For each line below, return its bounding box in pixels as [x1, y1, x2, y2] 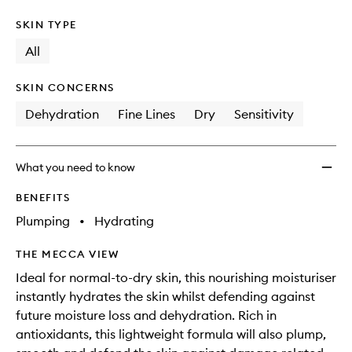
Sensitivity [234, 106, 294, 122]
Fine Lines [118, 106, 175, 122]
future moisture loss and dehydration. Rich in [16, 307, 277, 323]
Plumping [16, 213, 70, 229]
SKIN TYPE [16, 18, 77, 31]
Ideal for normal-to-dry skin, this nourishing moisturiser [16, 269, 336, 285]
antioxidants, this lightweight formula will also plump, [16, 326, 326, 342]
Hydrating [94, 213, 154, 229]
